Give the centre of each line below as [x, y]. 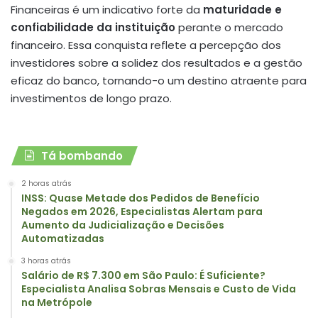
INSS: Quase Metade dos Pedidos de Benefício [141, 198]
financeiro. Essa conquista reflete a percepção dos [146, 45]
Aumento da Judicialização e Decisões [123, 225]
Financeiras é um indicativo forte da [107, 9]
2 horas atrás [46, 183]
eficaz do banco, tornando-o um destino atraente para [159, 80]
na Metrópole [57, 302]
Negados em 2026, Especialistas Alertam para [142, 211]
